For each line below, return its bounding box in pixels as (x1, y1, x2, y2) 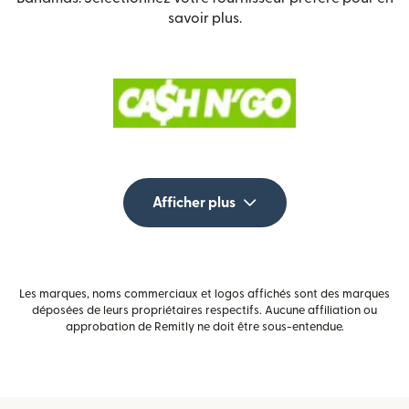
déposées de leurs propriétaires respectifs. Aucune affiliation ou (32, 305, 377, 317)
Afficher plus (152, 195, 236, 211)
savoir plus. (167, 11, 242, 26)
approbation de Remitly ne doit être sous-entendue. (65, 321, 344, 333)
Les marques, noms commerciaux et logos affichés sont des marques (19, 288, 390, 300)
